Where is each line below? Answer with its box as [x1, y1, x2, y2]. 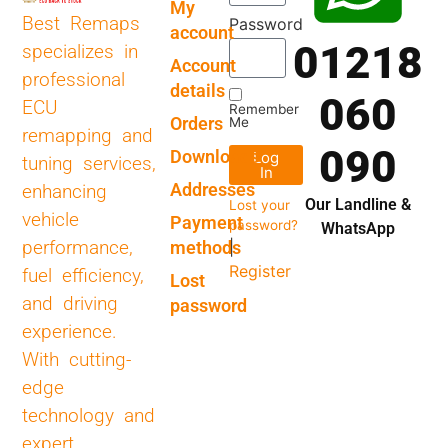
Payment [169, 211, 243, 233]
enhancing [22, 179, 108, 203]
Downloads [169, 145, 259, 167]
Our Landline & [305, 194, 412, 214]
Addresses [169, 178, 255, 200]
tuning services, [22, 151, 157, 175]
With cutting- [22, 347, 132, 371]
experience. [22, 319, 118, 343]
